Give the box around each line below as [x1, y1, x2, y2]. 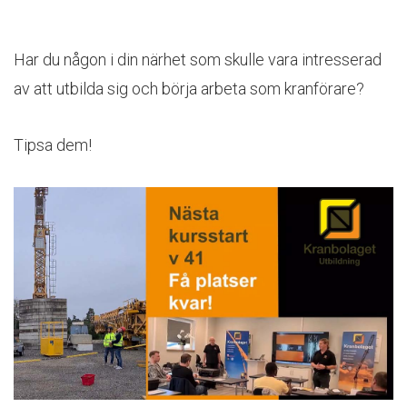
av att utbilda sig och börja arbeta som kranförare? [14, 79, 364, 99]
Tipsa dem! [14, 135, 92, 155]
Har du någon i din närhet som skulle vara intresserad [14, 50, 382, 70]
